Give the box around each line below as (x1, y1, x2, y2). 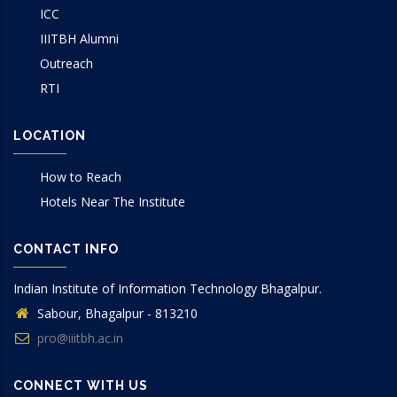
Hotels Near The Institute (40, 192, 185, 210)
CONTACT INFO (13, 241, 119, 256)
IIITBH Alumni (40, 29, 119, 47)
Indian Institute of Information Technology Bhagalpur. (13, 279, 322, 297)
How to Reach (40, 167, 121, 185)
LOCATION (13, 128, 86, 143)
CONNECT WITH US (13, 378, 148, 393)
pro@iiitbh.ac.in (34, 329, 123, 346)
